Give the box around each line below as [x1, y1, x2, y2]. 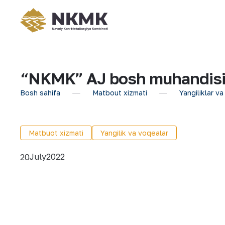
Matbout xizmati [92, 88, 147, 97]
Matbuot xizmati [29, 129, 83, 137]
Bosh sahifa [20, 88, 60, 97]
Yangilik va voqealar [100, 129, 168, 137]
